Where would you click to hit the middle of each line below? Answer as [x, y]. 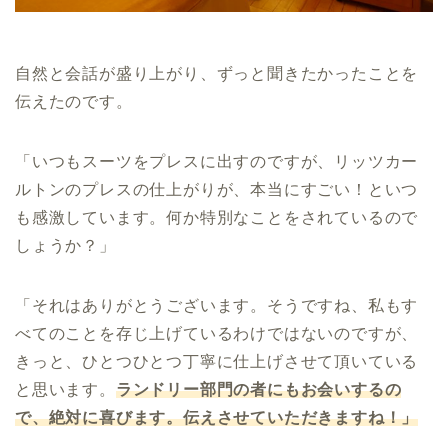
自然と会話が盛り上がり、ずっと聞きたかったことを [217, 73]
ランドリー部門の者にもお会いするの [258, 389]
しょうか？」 [65, 245]
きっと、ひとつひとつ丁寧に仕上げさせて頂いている [217, 361]
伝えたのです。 [74, 101]
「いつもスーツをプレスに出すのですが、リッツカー [217, 161]
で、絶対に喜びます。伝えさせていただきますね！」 [217, 417]
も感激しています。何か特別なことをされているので [217, 217]
